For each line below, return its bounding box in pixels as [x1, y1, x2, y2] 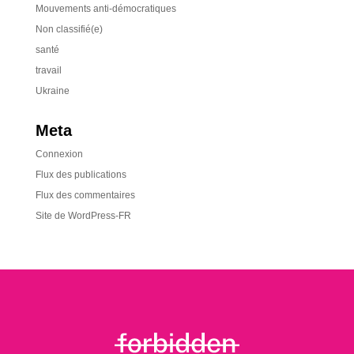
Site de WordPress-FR [35, 210, 131, 221]
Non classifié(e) [35, 24, 103, 35]
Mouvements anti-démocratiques [35, 3, 176, 14]
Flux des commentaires [35, 190, 135, 201]
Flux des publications [35, 169, 126, 180]
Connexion [35, 149, 83, 160]
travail [35, 65, 62, 76]
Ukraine [35, 85, 70, 96]
